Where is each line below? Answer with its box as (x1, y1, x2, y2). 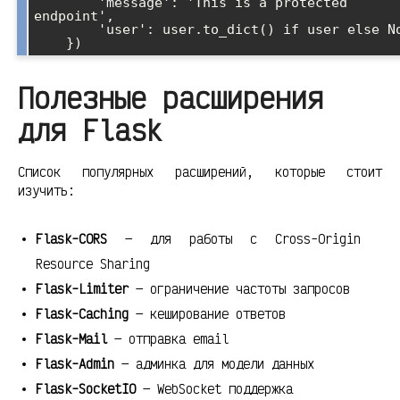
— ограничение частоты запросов (129, 280, 350, 298)
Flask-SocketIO (36, 380, 136, 398)
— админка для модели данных (114, 355, 314, 373)
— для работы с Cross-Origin (107, 230, 361, 248)
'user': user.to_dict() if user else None (34, 21, 98, 38)
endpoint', (34, 8, 114, 25)
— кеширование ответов (129, 305, 286, 323)
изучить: (18, 182, 75, 200)
